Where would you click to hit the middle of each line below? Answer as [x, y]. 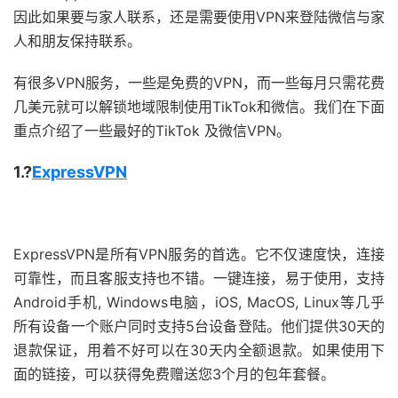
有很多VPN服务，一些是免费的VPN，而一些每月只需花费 [199, 83]
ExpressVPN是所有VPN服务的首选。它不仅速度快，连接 [199, 254]
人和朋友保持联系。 [77, 41]
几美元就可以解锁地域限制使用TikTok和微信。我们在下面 [199, 107]
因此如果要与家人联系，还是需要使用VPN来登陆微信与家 [199, 17]
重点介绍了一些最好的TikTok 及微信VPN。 [152, 131]
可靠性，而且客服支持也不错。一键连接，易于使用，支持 [199, 278]
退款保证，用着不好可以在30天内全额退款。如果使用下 [199, 350]
